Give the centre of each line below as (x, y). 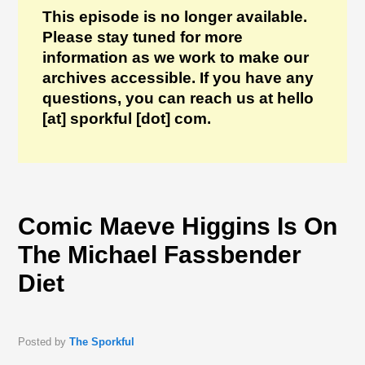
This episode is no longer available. (175, 17)
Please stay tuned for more (143, 37)
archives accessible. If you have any (178, 78)
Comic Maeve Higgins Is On (178, 226)
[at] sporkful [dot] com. (127, 119)
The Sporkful (102, 342)
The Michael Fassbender (160, 255)
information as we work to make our (176, 57)
